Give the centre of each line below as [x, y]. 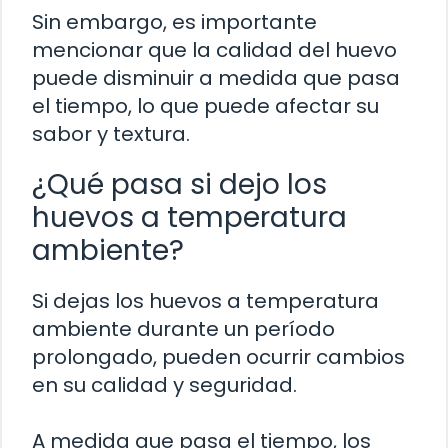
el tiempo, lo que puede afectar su [205, 105]
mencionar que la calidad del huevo [214, 49]
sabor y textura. [111, 133]
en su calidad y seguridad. [164, 384]
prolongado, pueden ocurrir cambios [218, 356]
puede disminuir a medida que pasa [216, 77]
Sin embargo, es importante [174, 21]
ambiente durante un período [183, 328]
